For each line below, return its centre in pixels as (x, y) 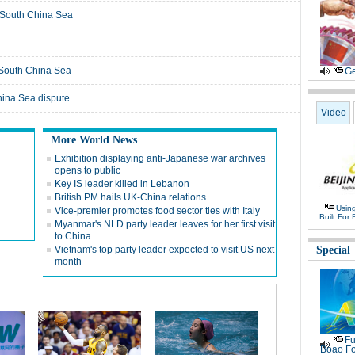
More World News (94, 140)
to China (73, 236)
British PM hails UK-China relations (130, 197)
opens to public (88, 170)
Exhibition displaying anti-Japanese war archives (160, 158)
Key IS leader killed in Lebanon (122, 184)
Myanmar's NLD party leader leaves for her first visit (165, 224)
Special (333, 250)
